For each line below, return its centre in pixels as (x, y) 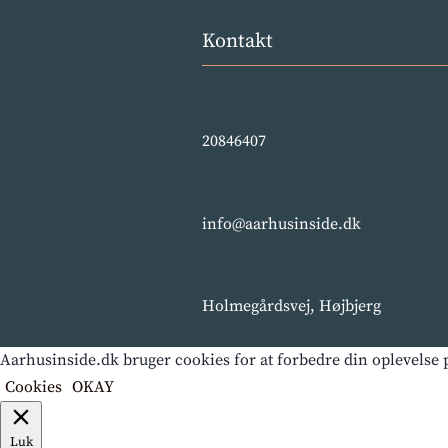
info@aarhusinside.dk (281, 223)
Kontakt (237, 41)
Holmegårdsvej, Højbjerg (291, 306)
